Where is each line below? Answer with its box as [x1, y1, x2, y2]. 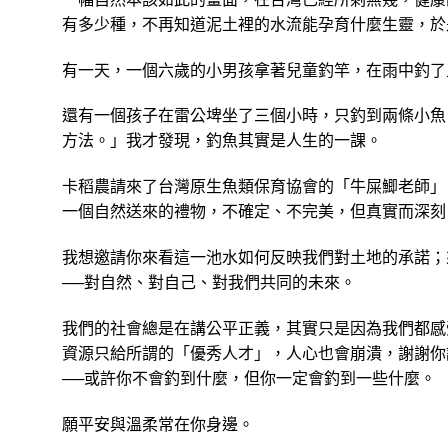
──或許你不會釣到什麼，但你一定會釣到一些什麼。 [62, 367, 436, 387]
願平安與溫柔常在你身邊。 [62, 413, 254, 433]
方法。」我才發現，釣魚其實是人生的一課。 [62, 130, 382, 150]
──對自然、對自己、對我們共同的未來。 [62, 271, 356, 291]
